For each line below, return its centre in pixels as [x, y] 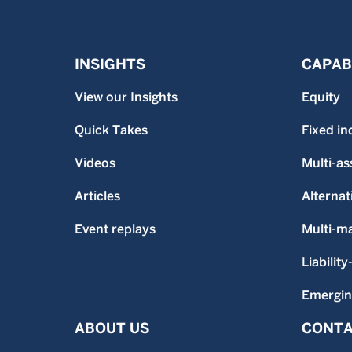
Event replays [115, 229]
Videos [95, 163]
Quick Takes [111, 130]
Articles [97, 196]
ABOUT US [112, 328]
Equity [321, 97]
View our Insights [126, 97]
